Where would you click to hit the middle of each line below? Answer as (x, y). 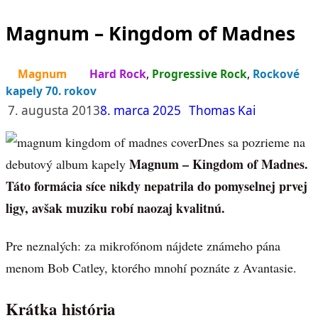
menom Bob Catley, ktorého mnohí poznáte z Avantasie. (151, 268)
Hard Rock (118, 74)
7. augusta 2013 (54, 111)
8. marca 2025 (141, 111)
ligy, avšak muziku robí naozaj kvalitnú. (115, 208)
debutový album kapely (66, 164)
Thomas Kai (222, 111)
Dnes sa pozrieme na (252, 142)
